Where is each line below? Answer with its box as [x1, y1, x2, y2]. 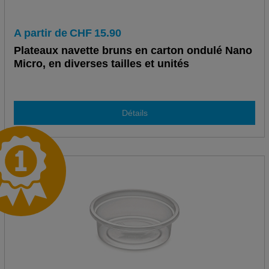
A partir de [13, 27, 67, 40]
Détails [121, 107, 148, 118]
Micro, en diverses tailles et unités [13, 58, 189, 70]
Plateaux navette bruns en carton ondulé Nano [13, 44, 252, 57]
